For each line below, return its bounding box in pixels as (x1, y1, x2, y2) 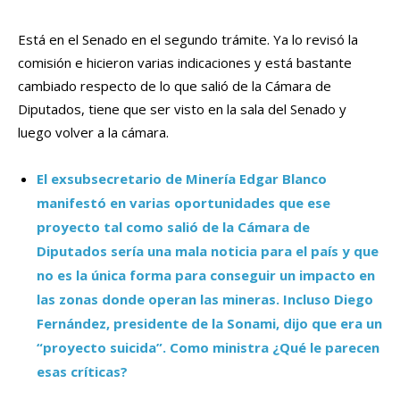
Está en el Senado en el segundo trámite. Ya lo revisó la (18, 30, 358, 49)
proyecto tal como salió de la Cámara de (37, 218, 310, 237)
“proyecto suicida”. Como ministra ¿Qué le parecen (37, 338, 379, 357)
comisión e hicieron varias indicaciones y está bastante (18, 54, 352, 72)
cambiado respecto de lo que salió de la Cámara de (18, 77, 331, 96)
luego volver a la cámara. (18, 123, 169, 142)
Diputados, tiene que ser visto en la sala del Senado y (18, 100, 346, 119)
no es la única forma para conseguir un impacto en (37, 266, 375, 285)
